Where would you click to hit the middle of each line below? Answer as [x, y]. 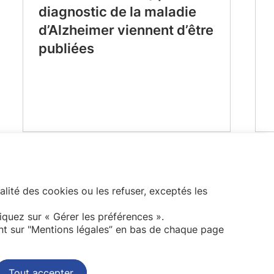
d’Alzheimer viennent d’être [126, 30]
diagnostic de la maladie [117, 12]
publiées [66, 48]
